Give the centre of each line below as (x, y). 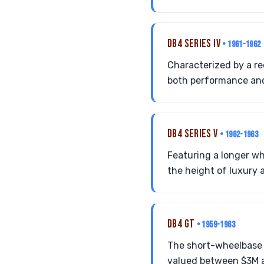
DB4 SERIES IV (195, 44)
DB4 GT (182, 224)
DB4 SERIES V (194, 134)
